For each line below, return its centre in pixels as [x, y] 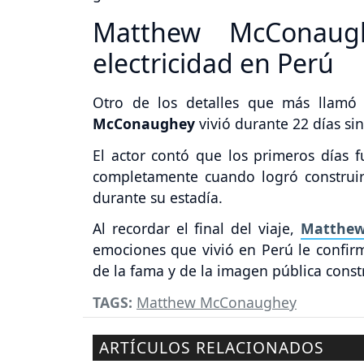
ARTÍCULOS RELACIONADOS [212, 348]
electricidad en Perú [213, 63]
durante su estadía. [158, 197]
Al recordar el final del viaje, [197, 229]
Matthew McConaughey [217, 303]
